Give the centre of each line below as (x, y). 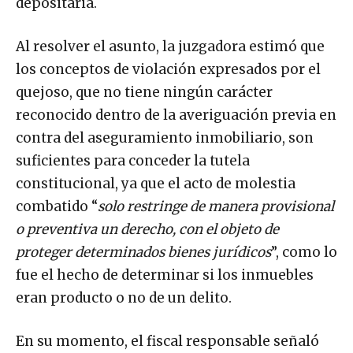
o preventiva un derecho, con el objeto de (147, 229)
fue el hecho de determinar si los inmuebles (165, 275)
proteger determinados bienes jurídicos (143, 252)
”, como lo (304, 252)
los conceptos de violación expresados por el (168, 69)
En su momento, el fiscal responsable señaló (167, 341)
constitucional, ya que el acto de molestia (156, 183)
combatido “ (57, 206)
